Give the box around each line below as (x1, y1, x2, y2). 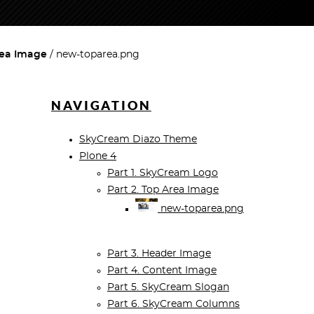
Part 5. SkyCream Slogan (107, 282, 229, 293)
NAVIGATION (51, 98, 151, 114)
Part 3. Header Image (107, 249, 211, 259)
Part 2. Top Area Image (107, 185, 219, 196)
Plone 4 (79, 151, 116, 162)
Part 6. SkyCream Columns (107, 299, 240, 310)
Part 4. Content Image (107, 266, 217, 276)
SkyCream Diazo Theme (79, 135, 197, 145)
